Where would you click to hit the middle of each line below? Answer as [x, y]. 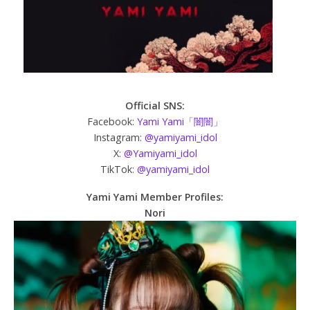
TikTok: [119, 169]
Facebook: [112, 121]
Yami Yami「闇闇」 [180, 121]
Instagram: [119, 137]
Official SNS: [155, 105]
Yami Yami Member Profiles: [155, 197]
